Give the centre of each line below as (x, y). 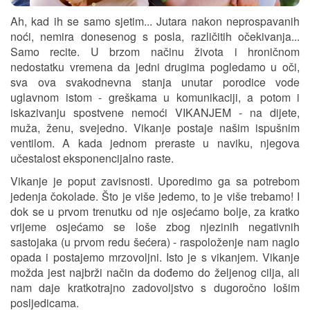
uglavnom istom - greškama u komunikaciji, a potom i (155, 98)
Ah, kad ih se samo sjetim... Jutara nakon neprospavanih (155, 21)
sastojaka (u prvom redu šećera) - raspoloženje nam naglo (155, 242)
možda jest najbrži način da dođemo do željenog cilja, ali (155, 273)
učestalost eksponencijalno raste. (93, 158)
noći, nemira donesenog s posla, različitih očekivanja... (155, 37)
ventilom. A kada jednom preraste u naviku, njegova (155, 143)
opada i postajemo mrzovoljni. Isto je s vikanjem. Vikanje (155, 257)
